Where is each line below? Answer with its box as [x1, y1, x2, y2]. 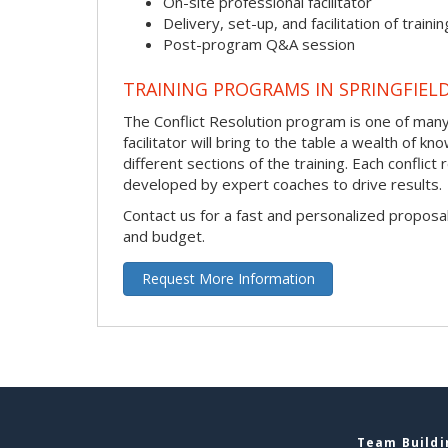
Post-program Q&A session [163, 34, 355, 55]
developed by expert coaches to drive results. [123, 173, 442, 194]
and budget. [123, 225, 205, 246]
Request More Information [141, 268, 315, 288]
